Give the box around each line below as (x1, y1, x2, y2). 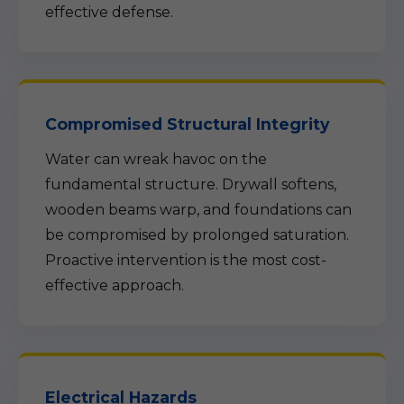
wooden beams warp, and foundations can (45, 201, 352, 218)
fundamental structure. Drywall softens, (45, 176, 336, 193)
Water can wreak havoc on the (45, 151, 267, 168)
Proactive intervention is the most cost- (45, 252, 326, 269)
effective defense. (45, 4, 173, 21)
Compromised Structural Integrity (45, 115, 330, 133)
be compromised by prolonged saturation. (45, 226, 349, 243)
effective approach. (45, 277, 184, 294)
